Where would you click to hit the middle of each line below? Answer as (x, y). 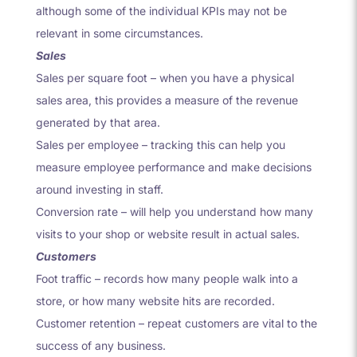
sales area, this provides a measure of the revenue (167, 100)
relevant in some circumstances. (119, 33)
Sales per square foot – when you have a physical (165, 77)
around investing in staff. (99, 189)
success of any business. (100, 345)
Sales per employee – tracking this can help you (160, 144)
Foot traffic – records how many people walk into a (167, 278)
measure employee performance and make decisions (173, 167)
